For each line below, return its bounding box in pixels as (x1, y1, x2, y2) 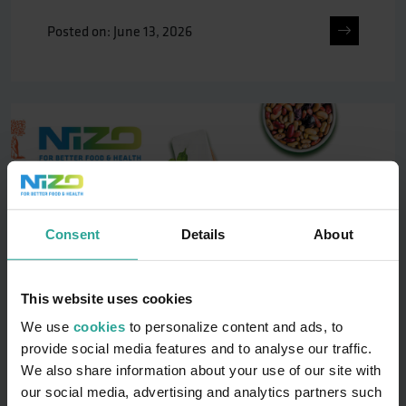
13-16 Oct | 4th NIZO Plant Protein (47, 365, 300, 389)
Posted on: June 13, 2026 (47, 22, 192, 40)
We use (21, 318, 73, 334)
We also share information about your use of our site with (21, 362, 382, 378)
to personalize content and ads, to (125, 318, 343, 334)
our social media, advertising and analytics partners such (21, 383, 382, 400)
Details (180, 226, 226, 242)
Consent (45, 226, 100, 242)
